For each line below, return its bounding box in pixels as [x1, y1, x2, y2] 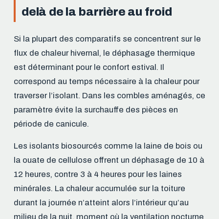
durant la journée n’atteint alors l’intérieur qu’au [14, 198, 189, 208]
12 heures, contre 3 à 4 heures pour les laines [14, 170, 182, 179]
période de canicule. [14, 119, 89, 129]
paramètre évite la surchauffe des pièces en [14, 105, 178, 114]
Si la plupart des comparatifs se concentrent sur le [14, 34, 201, 44]
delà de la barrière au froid [22, 5, 172, 18]
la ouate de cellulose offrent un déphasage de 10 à [14, 155, 204, 165]
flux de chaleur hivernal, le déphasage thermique [14, 48, 195, 58]
